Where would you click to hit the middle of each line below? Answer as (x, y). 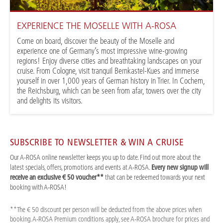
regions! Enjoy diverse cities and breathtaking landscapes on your (110, 61)
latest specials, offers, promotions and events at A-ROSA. (81, 167)
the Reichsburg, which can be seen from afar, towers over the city (109, 91)
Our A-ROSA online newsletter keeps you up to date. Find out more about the (105, 157)
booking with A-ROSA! (38, 187)
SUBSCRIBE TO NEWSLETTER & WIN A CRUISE (97, 142)
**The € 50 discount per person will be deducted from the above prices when (106, 209)
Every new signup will (180, 167)
